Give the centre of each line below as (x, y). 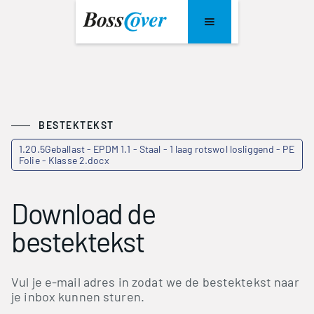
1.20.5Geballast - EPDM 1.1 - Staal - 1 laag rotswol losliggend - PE (157, 149)
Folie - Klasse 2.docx (64, 160)
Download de (83, 213)
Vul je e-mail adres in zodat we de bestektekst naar (155, 282)
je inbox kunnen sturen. (78, 296)
